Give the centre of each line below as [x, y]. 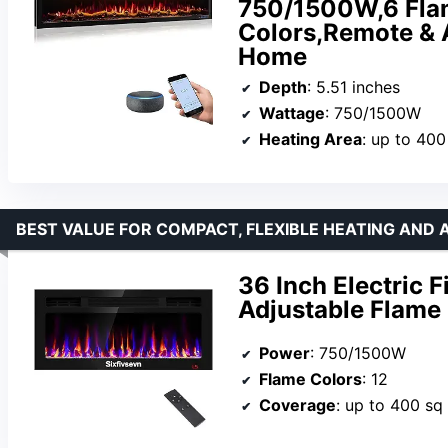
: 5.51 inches [353, 86]
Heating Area [310, 138]
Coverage [297, 404]
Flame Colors [310, 378]
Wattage [292, 112]
